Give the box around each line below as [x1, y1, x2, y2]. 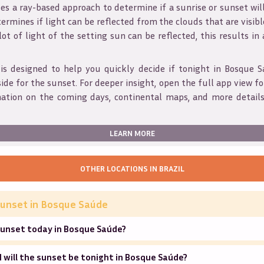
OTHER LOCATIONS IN [80, 163, 159, 173]
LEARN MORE [109, 127, 155, 138]
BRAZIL [159, 163, 184, 173]
